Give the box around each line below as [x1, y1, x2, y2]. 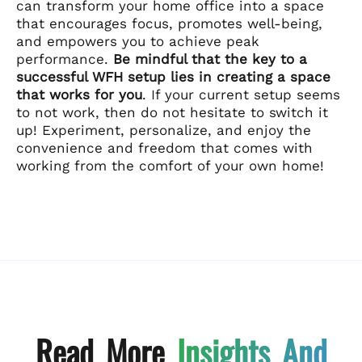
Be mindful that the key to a [108, 51, 307, 68]
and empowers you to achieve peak [16, 33, 259, 50]
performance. [16, 51, 108, 68]
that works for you [16, 86, 142, 103]
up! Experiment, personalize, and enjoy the [16, 122, 311, 139]
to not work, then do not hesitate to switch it [16, 104, 328, 121]
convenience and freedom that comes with [16, 140, 313, 157]
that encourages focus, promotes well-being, [16, 15, 322, 32]
